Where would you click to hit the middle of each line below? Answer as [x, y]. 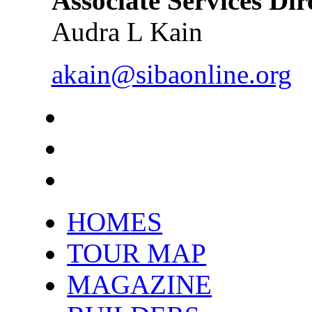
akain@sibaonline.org [171, 74]
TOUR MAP [137, 253]
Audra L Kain [127, 31]
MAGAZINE [140, 284]
